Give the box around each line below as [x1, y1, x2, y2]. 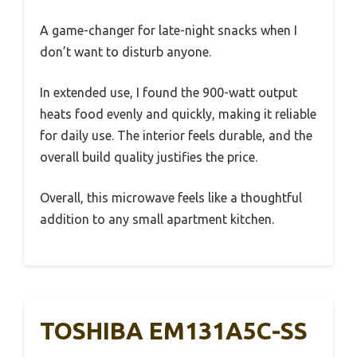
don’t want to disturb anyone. [40, 44, 211, 59]
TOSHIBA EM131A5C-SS [40, 316, 308, 344]
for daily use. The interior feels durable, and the [40, 127, 312, 143]
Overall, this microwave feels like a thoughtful [40, 190, 302, 205]
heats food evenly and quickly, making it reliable [40, 106, 316, 121]
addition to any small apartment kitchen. [40, 211, 274, 226]
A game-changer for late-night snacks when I [40, 22, 297, 37]
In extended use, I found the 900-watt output [40, 84, 297, 100]
